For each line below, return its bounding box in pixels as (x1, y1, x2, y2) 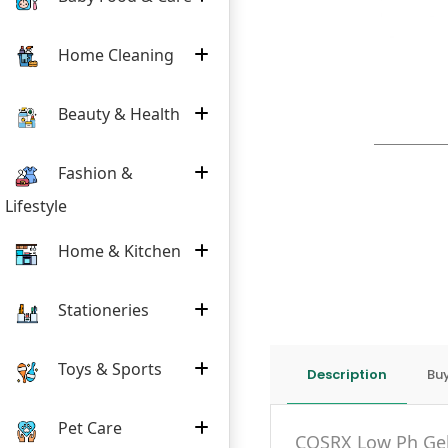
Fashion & (54, 161, 133, 184)
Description (307, 364, 387, 384)
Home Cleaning (54, 43, 174, 66)
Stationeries (54, 298, 149, 321)
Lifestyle (5, 195, 67, 217)
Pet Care (54, 416, 122, 439)
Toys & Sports (54, 357, 162, 380)
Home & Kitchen (54, 239, 181, 262)
